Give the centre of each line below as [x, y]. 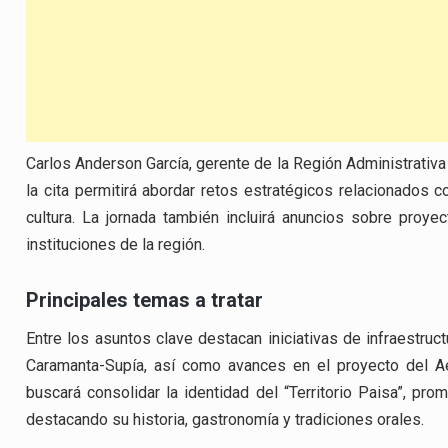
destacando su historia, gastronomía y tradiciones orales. [225, 419]
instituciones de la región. [115, 244]
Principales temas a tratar [144, 299]
